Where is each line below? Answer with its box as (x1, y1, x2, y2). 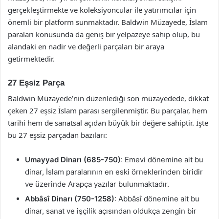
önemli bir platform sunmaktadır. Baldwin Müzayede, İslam (8, 17, 208, 27)
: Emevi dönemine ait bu (121, 155, 203, 164)
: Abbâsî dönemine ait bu (114, 194, 199, 203)
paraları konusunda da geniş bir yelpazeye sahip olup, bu (8, 29, 200, 39)
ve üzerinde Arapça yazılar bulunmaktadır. (25, 179, 169, 189)
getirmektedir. (8, 53, 55, 64)
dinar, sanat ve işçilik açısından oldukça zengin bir (25, 206, 197, 216)
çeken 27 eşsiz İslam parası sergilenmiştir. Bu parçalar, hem (8, 106, 207, 115)
